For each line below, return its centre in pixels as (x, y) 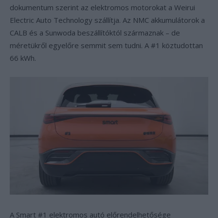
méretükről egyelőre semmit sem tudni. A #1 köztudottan (106, 45)
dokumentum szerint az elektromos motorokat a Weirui (102, 7)
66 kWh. (23, 58)
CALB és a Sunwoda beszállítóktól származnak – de (95, 33)
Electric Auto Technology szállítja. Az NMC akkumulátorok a (107, 20)
